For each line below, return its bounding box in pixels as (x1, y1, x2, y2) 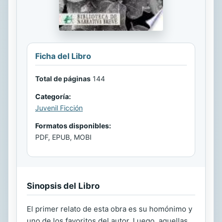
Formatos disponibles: (35, 121, 111, 130)
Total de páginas (35, 74, 91, 83)
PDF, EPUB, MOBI (35, 132, 92, 141)
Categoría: (35, 92, 71, 101)
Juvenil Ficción (35, 103, 83, 112)
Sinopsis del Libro (27, 180, 100, 191)
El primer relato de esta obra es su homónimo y (27, 204, 192, 214)
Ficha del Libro (35, 51, 91, 61)
